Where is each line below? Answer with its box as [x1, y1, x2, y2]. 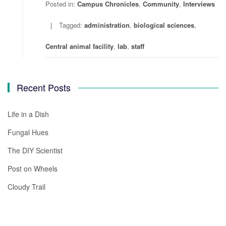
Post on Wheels [8, 163, 58, 174]
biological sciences [134, 20, 194, 30]
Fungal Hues [8, 127, 48, 137]
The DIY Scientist [8, 145, 63, 155]
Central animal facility [45, 41, 114, 51]
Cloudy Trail [8, 182, 45, 192]
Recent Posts [17, 81, 71, 94]
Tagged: [59, 20, 84, 30]
